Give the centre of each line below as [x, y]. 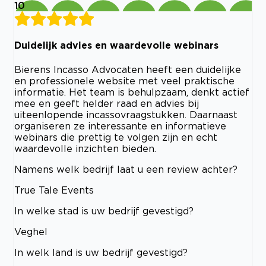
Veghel [31, 231]
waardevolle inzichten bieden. [85, 148]
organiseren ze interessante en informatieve [120, 126]
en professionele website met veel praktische [124, 80]
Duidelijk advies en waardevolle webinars [116, 45]
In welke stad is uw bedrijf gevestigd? [104, 210]
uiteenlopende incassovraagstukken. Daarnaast [126, 114]
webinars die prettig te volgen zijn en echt [116, 137]
